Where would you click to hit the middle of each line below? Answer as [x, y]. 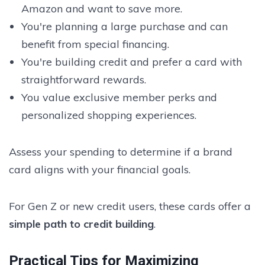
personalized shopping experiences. [109, 115]
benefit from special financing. [95, 44]
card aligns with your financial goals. [100, 169]
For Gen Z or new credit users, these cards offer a [130, 206]
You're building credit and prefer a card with [131, 62]
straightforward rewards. [83, 79]
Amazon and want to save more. [101, 8]
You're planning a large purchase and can [124, 26]
